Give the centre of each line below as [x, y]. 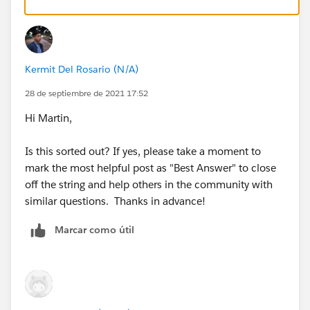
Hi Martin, [48, 118]
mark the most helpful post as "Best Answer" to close [151, 167]
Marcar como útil [94, 229]
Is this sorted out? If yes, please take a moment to [143, 151]
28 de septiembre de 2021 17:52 [86, 93]
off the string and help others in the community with [149, 184]
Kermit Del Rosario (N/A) [82, 69]
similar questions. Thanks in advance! [115, 201]
